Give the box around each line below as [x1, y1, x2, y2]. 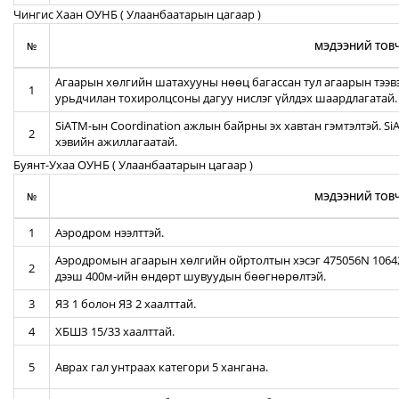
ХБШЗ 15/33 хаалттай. [55, 323, 175, 339]
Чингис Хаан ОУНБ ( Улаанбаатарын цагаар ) [13, 6, 261, 22]
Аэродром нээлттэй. [55, 224, 164, 240]
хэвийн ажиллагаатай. [55, 134, 177, 150]
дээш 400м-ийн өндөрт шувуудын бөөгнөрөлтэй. [55, 268, 326, 284]
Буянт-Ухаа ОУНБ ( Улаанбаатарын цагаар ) [13, 157, 253, 173]
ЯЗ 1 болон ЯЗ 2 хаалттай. [55, 296, 196, 312]
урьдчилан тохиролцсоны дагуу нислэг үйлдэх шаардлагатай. [55, 90, 397, 106]
